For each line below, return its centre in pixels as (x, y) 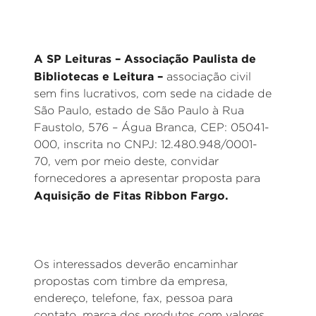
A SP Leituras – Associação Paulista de (145, 59)
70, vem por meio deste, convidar (126, 161)
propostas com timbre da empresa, (131, 281)
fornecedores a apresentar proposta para (147, 178)
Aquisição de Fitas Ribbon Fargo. (131, 195)
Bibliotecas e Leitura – (100, 76)
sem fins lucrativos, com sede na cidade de (153, 93)
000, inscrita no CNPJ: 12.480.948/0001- (146, 144)
